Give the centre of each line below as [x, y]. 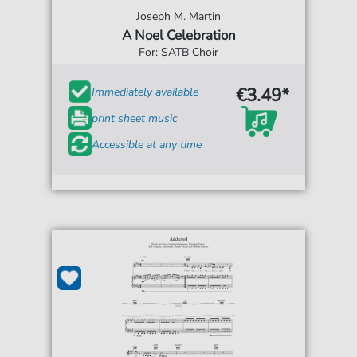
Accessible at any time [147, 144]
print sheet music [135, 118]
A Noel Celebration [178, 36]
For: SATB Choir [178, 53]
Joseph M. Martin [178, 17]
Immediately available [145, 92]
